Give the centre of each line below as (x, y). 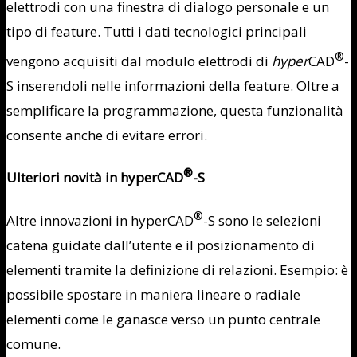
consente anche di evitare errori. (107, 135)
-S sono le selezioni (262, 220)
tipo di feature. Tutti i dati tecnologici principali (157, 31)
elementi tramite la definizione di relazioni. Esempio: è (177, 269)
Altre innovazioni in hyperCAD (100, 220)
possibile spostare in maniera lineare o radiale (153, 294)
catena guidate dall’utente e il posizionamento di (161, 245)
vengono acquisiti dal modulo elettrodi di (139, 61)
